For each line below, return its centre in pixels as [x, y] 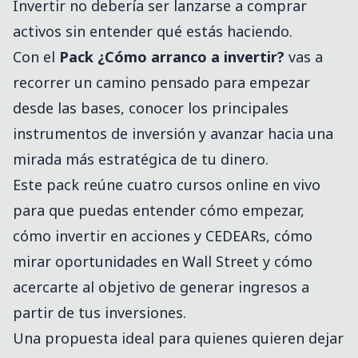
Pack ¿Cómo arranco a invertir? [172, 57]
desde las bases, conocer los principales [151, 108]
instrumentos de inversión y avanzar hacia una [173, 134]
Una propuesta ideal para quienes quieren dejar [178, 338]
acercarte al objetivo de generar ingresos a [161, 287]
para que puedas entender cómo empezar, [159, 211]
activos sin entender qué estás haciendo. [153, 32]
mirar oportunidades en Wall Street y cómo [163, 262]
